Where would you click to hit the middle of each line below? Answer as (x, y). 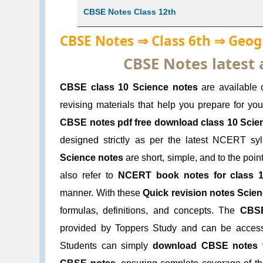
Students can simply (107, 246)
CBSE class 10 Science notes (129, 87)
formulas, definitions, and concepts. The (150, 211)
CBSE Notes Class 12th (130, 11)
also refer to (89, 176)
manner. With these (102, 193)
